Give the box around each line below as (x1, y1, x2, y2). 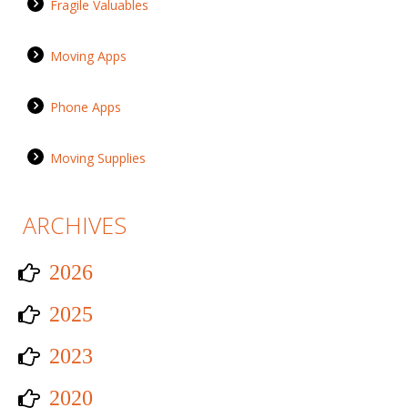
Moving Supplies (50, 149, 146, 168)
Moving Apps (50, 47, 127, 66)
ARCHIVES (23, 209, 127, 241)
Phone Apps (50, 98, 121, 117)
